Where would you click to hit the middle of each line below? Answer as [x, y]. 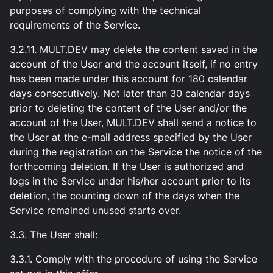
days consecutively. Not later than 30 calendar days [130, 94]
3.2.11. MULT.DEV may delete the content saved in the [133, 50]
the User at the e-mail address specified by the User [131, 137]
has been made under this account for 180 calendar [129, 79]
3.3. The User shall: [54, 235]
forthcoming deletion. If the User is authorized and [127, 167]
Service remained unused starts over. [95, 211]
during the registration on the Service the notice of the [136, 152]
